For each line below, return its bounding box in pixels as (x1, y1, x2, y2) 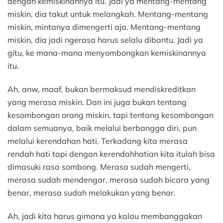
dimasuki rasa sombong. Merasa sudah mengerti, (7, 162, 191, 172)
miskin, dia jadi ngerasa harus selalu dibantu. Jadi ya (7, 35, 203, 45)
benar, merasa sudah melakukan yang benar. (7, 188, 176, 198)
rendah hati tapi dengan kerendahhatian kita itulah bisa (7, 149, 215, 159)
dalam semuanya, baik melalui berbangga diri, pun (7, 123, 197, 133)
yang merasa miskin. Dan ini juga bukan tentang (7, 97, 187, 108)
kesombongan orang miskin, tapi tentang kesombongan (7, 110, 214, 120)
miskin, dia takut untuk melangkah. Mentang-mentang (7, 9, 208, 19)
